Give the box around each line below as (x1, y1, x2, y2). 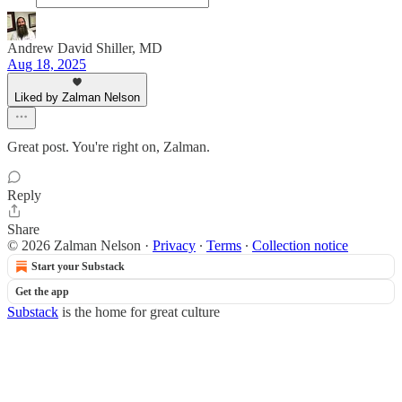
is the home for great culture (58, 304, 220, 319)
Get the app (15, 285, 69, 298)
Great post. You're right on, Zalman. (7, 139, 210, 154)
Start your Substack (31, 260, 125, 273)
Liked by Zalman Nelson (14, 91, 140, 104)
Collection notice (252, 238, 348, 253)
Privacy (153, 238, 196, 253)
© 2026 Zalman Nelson (7, 238, 141, 253)
